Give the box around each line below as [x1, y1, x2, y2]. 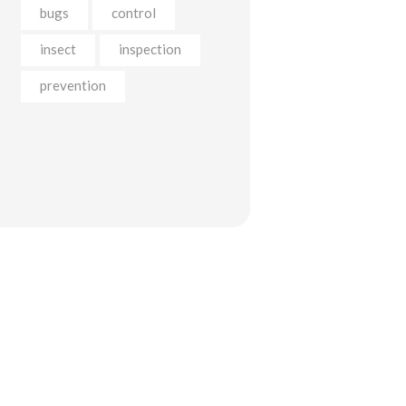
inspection [118, 40, 181, 57]
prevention [39, 76, 106, 93]
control [111, 4, 156, 21]
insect [39, 40, 76, 57]
